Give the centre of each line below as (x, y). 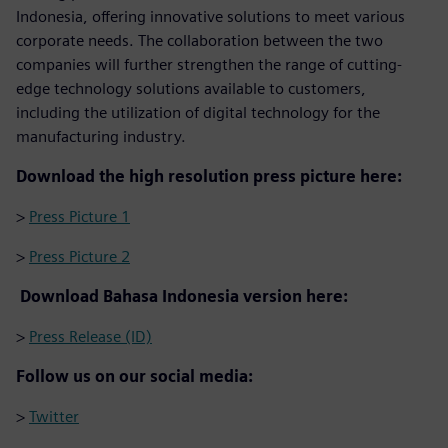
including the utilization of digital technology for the (198, 112)
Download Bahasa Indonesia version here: (182, 296)
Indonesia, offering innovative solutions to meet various (210, 16)
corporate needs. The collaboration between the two (199, 40)
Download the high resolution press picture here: (209, 176)
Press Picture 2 (79, 256)
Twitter (54, 416)
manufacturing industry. (101, 136)
